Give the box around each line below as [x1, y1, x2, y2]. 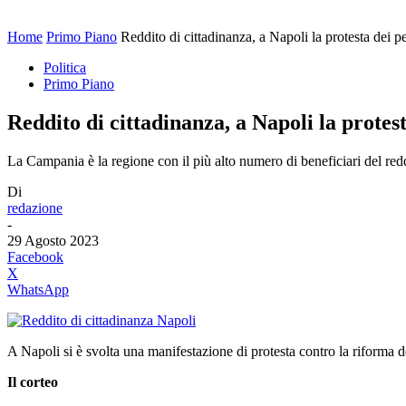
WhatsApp [7, 281, 69, 297]
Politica [43, 60, 86, 75]
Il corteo [7, 373, 58, 390]
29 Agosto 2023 [7, 232, 99, 248]
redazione [7, 199, 63, 216]
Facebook [7, 248, 63, 265]
